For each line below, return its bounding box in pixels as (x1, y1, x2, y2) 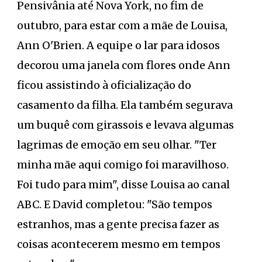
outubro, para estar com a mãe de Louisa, (17, 18, 227, 32)
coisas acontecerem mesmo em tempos (17, 237, 220, 251)
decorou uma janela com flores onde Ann (17, 58, 230, 72)
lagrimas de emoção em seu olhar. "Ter (17, 137, 216, 151)
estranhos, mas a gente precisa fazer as (17, 217, 219, 231)
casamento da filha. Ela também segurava (17, 98, 233, 112)
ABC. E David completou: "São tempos (17, 197, 212, 211)
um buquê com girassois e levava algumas (17, 118, 234, 132)
